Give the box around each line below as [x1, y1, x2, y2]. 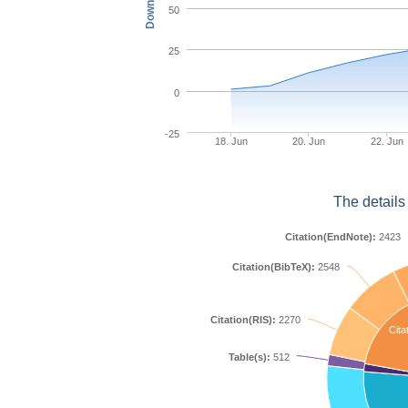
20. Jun [292, 136, 326, 147]
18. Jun [214, 136, 248, 147]
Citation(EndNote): [285, 231, 376, 242]
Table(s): [229, 352, 270, 362]
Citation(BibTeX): [232, 261, 315, 272]
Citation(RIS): [210, 314, 276, 325]
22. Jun [370, 136, 403, 147]
